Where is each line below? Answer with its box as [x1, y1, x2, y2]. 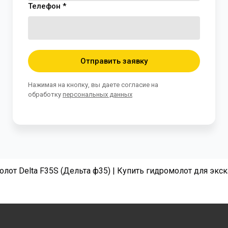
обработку [28, 91, 63, 99]
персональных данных [63, 91, 132, 99]
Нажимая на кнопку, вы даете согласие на [28, 81, 158, 89]
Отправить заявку [80, 56, 148, 66]
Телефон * [28, 2, 66, 11]
